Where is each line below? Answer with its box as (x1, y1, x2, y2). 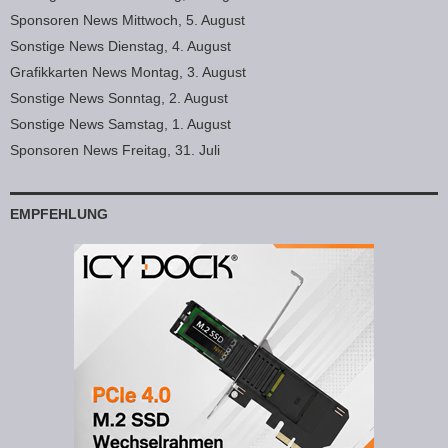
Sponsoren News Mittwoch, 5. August (10, 12, 245, 29)
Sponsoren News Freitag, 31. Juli (10, 142, 220, 159)
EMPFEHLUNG (10, 206, 108, 223)
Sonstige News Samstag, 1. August (10, 116, 231, 133)
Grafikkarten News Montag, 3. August (10, 64, 246, 81)
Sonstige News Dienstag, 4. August (10, 38, 231, 55)
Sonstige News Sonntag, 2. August (10, 90, 228, 107)
